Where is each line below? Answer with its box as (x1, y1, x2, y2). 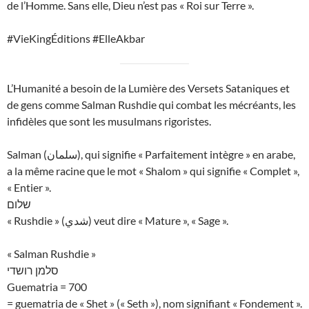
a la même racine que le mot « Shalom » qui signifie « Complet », (7, 164, 299, 178)
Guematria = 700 (7, 280, 87, 294)
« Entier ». (7, 181, 51, 195)
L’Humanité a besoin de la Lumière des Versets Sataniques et (7, 81, 290, 95)
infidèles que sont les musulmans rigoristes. (7, 114, 211, 128)
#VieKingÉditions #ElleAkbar (7, 32, 145, 46)
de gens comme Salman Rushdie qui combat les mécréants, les (7, 98, 296, 112)
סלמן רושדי (7, 263, 59, 277)
